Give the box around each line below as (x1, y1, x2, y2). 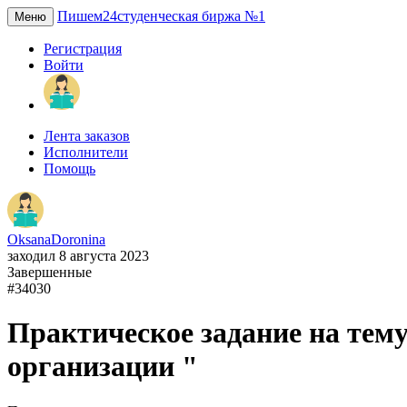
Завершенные (7, 264, 92, 280)
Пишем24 (57, 8, 117, 24)
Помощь (44, 161, 95, 176)
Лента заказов (44, 128, 130, 144)
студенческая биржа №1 (117, 8, 265, 24)
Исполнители (44, 144, 128, 160)
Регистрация (44, 41, 122, 56)
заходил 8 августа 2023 (7, 248, 149, 263)
